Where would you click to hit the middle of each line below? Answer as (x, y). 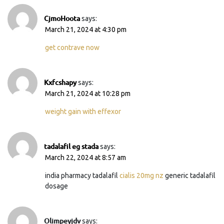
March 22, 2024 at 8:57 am (85, 157)
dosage (56, 186)
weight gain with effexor (83, 111)
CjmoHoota (62, 18)
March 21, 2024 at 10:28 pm (88, 93)
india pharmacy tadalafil (82, 175)
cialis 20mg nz (141, 175)
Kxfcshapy (60, 82)
